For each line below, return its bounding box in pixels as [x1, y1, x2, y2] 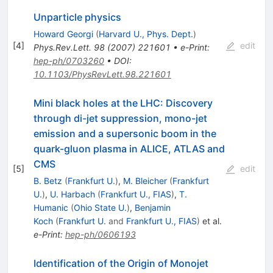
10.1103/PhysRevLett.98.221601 [33, 69, 171, 80]
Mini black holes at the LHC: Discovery [33, 97, 213, 110]
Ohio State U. [73, 202, 127, 213]
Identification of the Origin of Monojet [33, 257, 208, 270]
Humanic [33, 202, 68, 213]
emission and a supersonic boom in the [33, 127, 216, 140]
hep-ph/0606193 [65, 229, 136, 240]
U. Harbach [49, 189, 95, 200]
